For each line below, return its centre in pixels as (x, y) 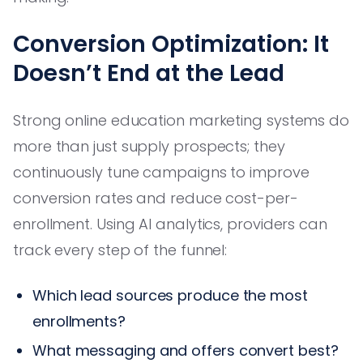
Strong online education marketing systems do (181, 120)
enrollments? (79, 321)
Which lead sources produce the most (170, 295)
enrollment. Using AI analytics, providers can (170, 224)
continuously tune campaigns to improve (161, 172)
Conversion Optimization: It (171, 44)
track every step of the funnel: (120, 250)
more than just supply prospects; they (149, 146)
